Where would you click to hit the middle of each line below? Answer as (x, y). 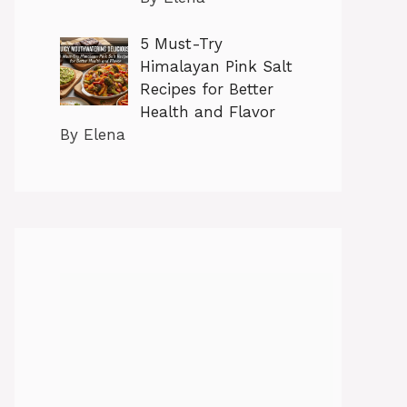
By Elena (93, 134)
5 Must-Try (181, 43)
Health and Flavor (207, 111)
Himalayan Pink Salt (216, 66)
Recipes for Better (206, 89)
